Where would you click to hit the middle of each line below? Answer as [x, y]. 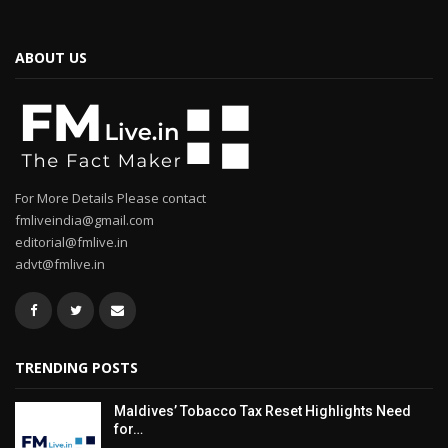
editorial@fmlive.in [71, 241]
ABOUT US [51, 57]
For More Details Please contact [110, 197]
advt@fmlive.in [60, 263]
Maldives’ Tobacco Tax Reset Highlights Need [262, 410]
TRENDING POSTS [76, 367]
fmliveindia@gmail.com [84, 219]
